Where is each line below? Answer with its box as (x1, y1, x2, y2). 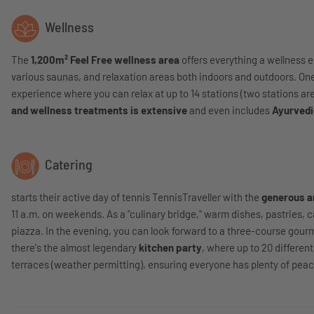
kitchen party (139, 241, 202, 254)
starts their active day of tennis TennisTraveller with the (11, 191, 261, 203)
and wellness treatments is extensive (11, 104, 187, 116)
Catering (42, 156, 93, 173)
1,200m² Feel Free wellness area (31, 53, 179, 66)
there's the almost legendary (11, 241, 139, 254)
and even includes (187, 104, 272, 116)
